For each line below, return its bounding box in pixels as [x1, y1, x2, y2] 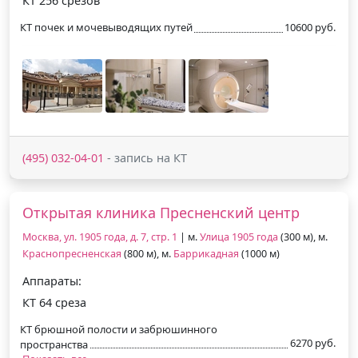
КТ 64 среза [22, 294, 86, 310]
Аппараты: [22, 272, 82, 288]
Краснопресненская [22, 246, 121, 261]
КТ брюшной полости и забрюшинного [20, 321, 217, 336]
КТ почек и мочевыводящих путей [20, 19, 193, 34]
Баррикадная [173, 246, 239, 261]
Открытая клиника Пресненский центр [22, 202, 300, 222]
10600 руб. [284, 19, 336, 34]
